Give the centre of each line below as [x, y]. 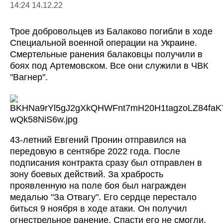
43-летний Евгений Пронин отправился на [98, 140]
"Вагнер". [29, 77]
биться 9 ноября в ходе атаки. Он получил [99, 209]
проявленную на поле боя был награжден [98, 186]
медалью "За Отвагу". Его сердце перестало [103, 197]
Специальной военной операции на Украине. [104, 43]
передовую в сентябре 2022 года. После [95, 152]
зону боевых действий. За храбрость [87, 174]
